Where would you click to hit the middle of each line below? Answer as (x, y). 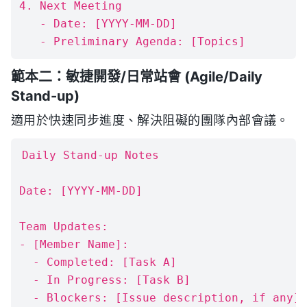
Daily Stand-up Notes (90, 155)
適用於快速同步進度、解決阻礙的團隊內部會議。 (150, 121)
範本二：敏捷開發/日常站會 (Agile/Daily (137, 77)
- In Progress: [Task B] (105, 280)
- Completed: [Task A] (98, 262)
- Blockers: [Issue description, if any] (160, 298)
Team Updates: (64, 226)
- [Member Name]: (77, 244)
